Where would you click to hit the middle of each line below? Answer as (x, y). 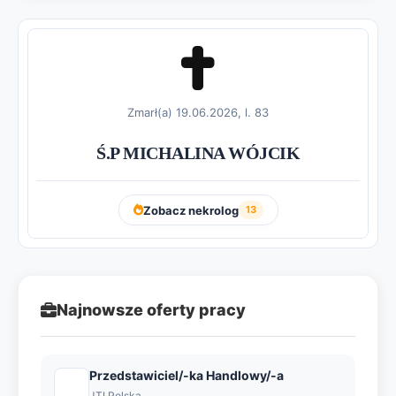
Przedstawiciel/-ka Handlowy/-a (187, 375)
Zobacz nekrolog (190, 210)
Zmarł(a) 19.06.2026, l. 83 (198, 112)
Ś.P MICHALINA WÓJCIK (198, 153)
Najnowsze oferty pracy (151, 310)
